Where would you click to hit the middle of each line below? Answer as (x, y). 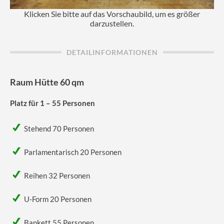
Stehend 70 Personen (59, 128)
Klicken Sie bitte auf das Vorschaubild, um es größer (112, 13)
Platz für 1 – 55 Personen (52, 103)
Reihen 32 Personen (57, 175)
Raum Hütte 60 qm (47, 82)
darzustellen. (112, 23)
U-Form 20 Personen (58, 199)
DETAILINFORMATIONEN (112, 52)
